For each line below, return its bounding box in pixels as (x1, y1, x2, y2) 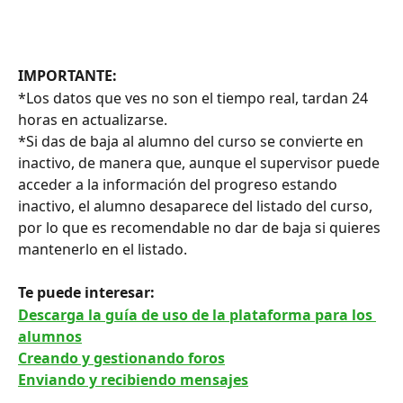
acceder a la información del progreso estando (18, 174, 341, 194)
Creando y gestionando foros (18, 347, 225, 368)
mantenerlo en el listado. (18, 238, 191, 259)
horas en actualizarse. (18, 109, 167, 130)
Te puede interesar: (18, 282, 158, 303)
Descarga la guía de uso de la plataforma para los (18, 304, 376, 325)
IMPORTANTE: (18, 66, 121, 86)
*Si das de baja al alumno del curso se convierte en (18, 130, 367, 151)
